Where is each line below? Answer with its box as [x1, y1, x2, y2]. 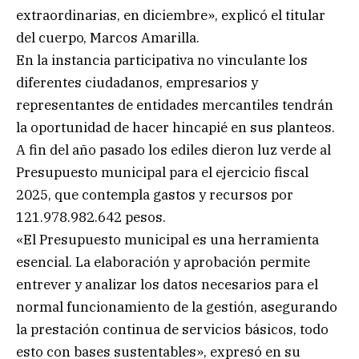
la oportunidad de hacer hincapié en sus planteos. [16, 118, 335, 136]
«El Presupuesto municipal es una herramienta [16, 230, 319, 248]
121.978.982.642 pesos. [16, 208, 166, 226]
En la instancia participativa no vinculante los [16, 50, 308, 69]
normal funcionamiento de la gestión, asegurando [16, 297, 337, 316]
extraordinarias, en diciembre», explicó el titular [16, 6, 325, 24]
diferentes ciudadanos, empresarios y [16, 73, 258, 91]
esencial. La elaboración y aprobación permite [16, 252, 310, 271]
